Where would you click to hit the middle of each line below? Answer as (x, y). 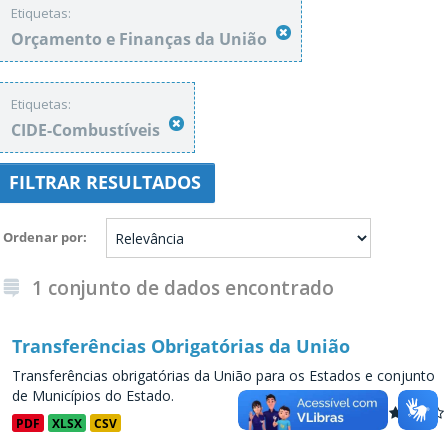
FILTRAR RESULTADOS (105, 182)
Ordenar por (43, 236)
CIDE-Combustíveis (87, 130)
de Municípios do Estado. (93, 395)
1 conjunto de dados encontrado (183, 288)
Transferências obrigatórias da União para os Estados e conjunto (223, 375)
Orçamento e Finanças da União (141, 39)
